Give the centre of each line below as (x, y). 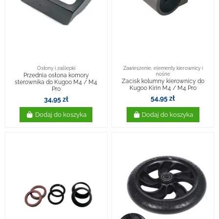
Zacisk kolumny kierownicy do (163, 81)
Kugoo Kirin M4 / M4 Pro (163, 88)
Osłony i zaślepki (56, 68)
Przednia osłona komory (56, 76)
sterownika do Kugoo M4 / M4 (56, 82)
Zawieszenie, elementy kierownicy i (163, 68)
